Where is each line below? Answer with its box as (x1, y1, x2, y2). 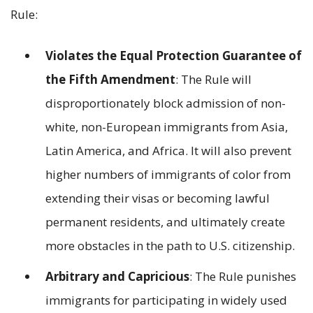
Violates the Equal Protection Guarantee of (45, 47, 302, 64)
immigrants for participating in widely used (45, 292, 287, 309)
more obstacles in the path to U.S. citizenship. (45, 237, 295, 254)
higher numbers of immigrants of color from (45, 166, 291, 182)
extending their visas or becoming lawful (45, 189, 270, 206)
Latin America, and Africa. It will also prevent (45, 142, 291, 159)
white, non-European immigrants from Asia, (45, 118, 288, 135)
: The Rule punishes (189, 268, 296, 285)
